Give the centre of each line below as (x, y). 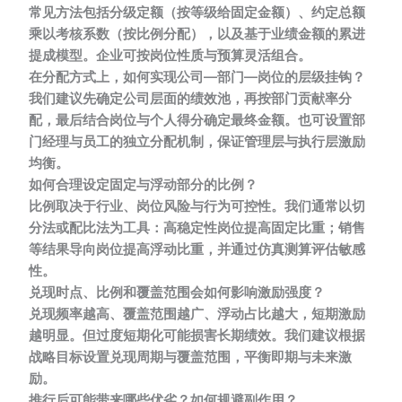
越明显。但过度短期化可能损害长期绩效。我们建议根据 (197, 335)
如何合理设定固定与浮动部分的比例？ (144, 184)
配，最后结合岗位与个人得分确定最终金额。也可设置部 (197, 120)
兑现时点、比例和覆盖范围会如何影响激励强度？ (177, 292)
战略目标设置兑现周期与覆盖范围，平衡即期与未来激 (191, 357)
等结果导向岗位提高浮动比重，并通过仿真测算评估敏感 (197, 249)
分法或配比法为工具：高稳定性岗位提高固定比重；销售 (197, 227)
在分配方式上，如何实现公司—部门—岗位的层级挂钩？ (197, 77)
